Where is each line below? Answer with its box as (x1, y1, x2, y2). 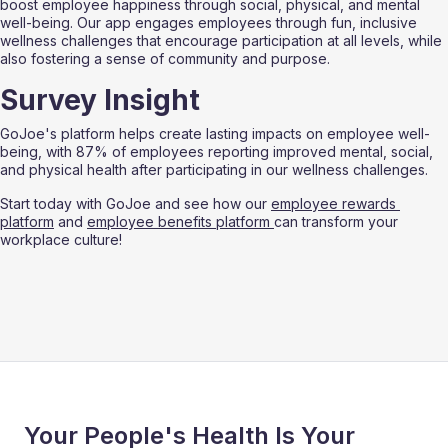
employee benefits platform (87, 213, 274, 231)
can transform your (274, 213, 402, 231)
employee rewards (271, 195, 400, 213)
